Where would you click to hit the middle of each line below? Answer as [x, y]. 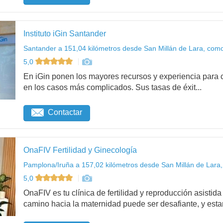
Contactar [65, 112]
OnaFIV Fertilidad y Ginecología [80, 150]
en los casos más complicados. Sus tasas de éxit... [112, 87]
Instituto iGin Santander [65, 34]
